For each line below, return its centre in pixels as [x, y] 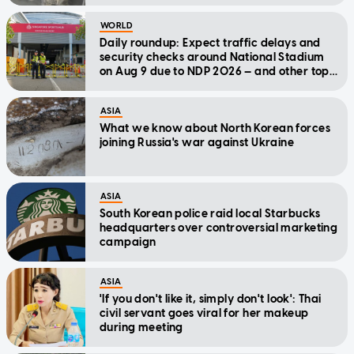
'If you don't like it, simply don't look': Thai [211, 299]
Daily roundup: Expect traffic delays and [210, 43]
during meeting [141, 328]
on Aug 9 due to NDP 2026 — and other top [215, 72]
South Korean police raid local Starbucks [210, 214]
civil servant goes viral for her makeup [204, 314]
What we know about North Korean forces [215, 129]
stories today [135, 86]
